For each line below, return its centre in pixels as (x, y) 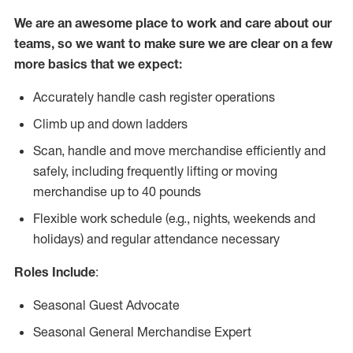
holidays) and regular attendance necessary (156, 239)
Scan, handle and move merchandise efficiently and (179, 150)
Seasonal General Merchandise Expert (142, 332)
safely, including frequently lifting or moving (155, 171)
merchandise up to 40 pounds (117, 191)
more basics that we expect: (98, 64)
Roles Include (55, 272)
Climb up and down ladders (110, 124)
